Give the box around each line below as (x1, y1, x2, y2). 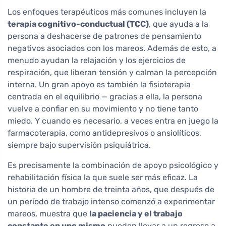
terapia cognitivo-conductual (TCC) (8, 19, 149, 29)
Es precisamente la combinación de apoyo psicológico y (8, 160, 218, 171)
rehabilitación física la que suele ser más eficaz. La (8, 173, 198, 183)
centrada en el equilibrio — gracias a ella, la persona (8, 92, 202, 102)
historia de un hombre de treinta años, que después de (8, 185, 214, 195)
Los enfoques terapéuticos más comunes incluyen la (8, 7, 206, 17)
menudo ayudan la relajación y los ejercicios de (8, 55, 186, 66)
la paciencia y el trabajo (89, 209, 183, 219)
